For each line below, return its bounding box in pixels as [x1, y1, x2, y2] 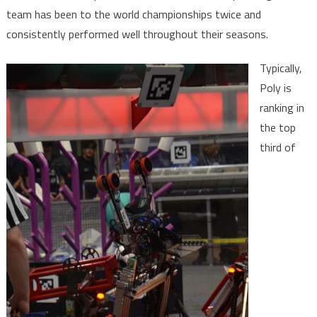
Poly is [259, 79, 292, 97]
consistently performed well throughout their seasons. [6, 25, 271, 43]
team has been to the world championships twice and [6, 6, 261, 23]
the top [259, 119, 296, 137]
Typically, [259, 59, 302, 77]
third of [259, 139, 296, 156]
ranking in [259, 99, 304, 117]
